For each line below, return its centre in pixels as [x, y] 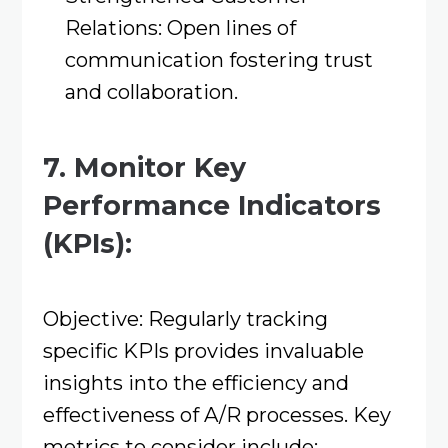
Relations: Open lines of [180, 28]
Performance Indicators [211, 205]
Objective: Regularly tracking [185, 319]
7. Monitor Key [144, 167]
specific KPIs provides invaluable [203, 351]
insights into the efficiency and [195, 383]
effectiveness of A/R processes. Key [216, 415]
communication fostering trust [218, 60]
